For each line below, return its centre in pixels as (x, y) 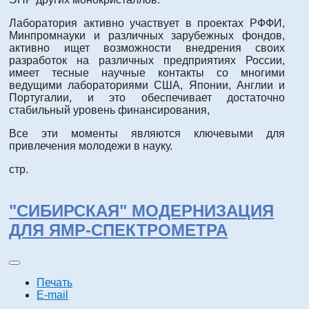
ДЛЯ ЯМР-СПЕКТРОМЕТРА (118, 230)
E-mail (52, 295)
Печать (54, 283)
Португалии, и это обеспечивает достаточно (147, 98)
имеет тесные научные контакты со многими (147, 73)
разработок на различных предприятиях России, (147, 61)
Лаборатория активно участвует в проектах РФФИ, (147, 23)
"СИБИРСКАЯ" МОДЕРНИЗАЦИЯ (141, 210)
